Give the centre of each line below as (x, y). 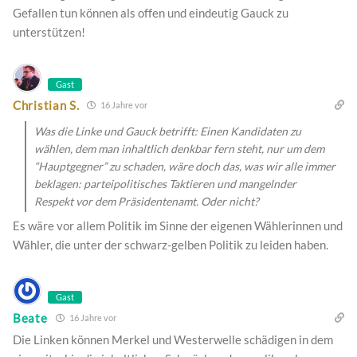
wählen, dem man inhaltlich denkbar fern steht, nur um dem (179, 149)
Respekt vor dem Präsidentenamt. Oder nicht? (147, 202)
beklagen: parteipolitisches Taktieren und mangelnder (165, 184)
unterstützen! (49, 32)
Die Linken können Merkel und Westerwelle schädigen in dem (173, 340)
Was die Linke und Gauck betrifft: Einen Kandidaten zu (168, 131)
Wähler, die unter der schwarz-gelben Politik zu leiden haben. (171, 245)
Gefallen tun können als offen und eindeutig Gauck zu (151, 13)
